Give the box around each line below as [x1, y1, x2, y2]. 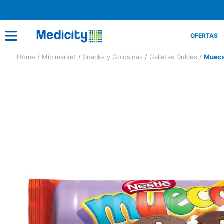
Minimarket [42, 53, 76, 61]
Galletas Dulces [149, 53, 197, 61]
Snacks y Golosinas [83, 53, 143, 61]
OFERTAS [190, 32, 218, 39]
